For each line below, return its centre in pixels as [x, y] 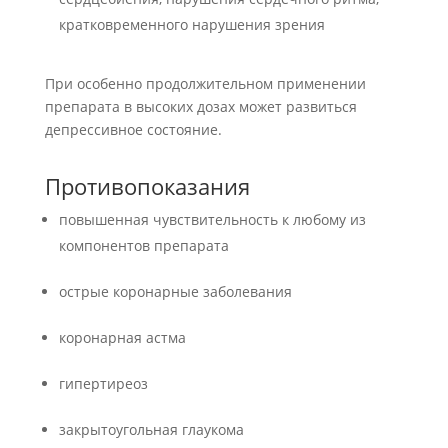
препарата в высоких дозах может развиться [200, 106]
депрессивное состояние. [133, 129]
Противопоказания [147, 186]
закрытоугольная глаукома [151, 429]
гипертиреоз [103, 383]
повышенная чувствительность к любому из [212, 219]
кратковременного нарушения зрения [191, 24]
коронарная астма [122, 337]
